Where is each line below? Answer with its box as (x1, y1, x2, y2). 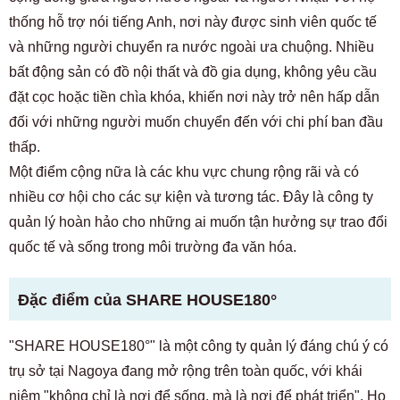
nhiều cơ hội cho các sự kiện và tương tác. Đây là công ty (9, 189, 373, 204)
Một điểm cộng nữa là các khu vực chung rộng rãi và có (9, 164, 359, 179)
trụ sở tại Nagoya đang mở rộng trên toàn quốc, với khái (9, 363, 362, 379)
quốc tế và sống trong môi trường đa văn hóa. (9, 239, 296, 254)
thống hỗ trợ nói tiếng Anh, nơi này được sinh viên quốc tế (9, 14, 377, 29)
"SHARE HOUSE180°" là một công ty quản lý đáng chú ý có (9, 338, 388, 354)
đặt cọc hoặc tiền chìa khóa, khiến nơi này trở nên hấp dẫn (9, 89, 379, 104)
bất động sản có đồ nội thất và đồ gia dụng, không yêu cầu (9, 64, 377, 79)
